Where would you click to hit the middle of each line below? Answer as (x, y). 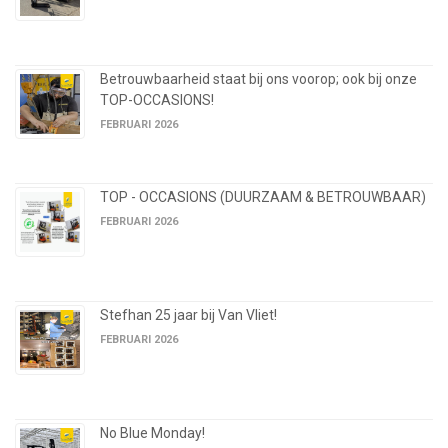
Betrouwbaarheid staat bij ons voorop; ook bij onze (258, 79)
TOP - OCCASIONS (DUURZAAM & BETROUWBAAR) (263, 197)
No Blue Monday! (152, 433)
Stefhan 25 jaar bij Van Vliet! (188, 315)
